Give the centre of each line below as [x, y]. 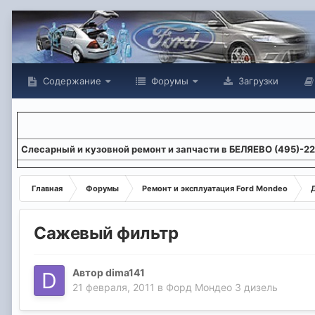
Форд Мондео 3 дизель [222, 288]
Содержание [71, 81]
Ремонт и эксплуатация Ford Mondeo [215, 188]
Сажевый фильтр [106, 233]
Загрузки [257, 81]
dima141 [125, 273]
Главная [47, 188]
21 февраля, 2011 [114, 288]
